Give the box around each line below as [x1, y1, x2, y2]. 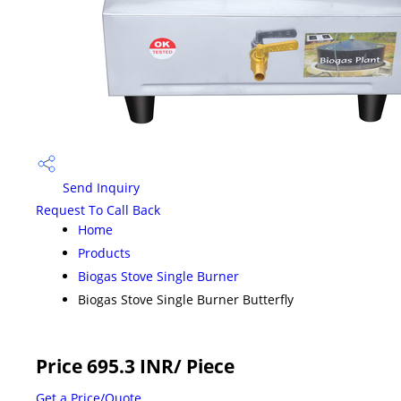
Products [78, 243, 131, 261]
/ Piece [174, 353, 235, 379]
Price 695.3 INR [36, 353, 174, 379]
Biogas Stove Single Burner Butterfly [78, 290, 294, 308]
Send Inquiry [59, 179, 140, 197]
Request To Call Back [36, 200, 160, 218]
